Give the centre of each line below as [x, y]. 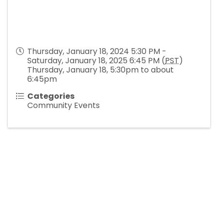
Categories [51, 96]
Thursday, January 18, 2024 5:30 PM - [97, 52]
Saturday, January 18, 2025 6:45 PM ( [96, 61]
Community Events [64, 106]
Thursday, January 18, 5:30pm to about [100, 70]
